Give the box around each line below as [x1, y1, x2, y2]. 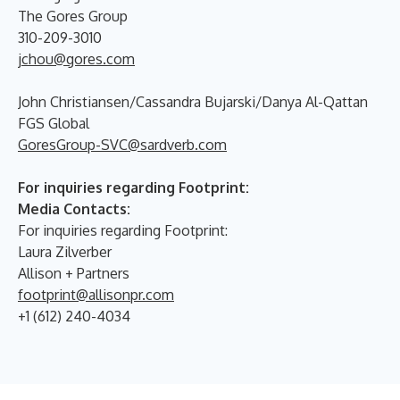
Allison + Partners [18, 263, 129, 282]
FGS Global [18, 113, 89, 132]
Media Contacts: [18, 199, 130, 218]
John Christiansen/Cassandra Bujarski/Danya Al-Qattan [18, 92, 368, 111]
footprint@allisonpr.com [18, 285, 174, 304]
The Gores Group [18, 6, 128, 25]
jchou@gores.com [18, 49, 135, 68]
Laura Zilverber [18, 242, 112, 261]
